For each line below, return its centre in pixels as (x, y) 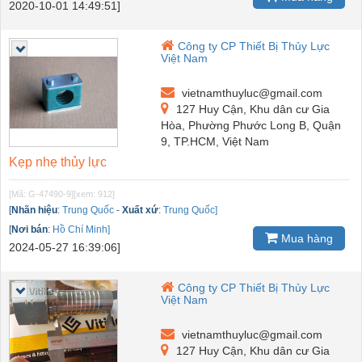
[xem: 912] (94, 194)
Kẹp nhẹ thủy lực (58, 162)
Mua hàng (305, 238)
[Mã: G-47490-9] (41, 194)
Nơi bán (29, 229)
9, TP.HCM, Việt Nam (215, 141)
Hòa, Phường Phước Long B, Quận (251, 125)
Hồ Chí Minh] (81, 229)
